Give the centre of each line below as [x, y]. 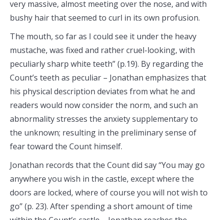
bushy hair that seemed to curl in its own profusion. [105, 18]
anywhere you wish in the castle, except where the [102, 179]
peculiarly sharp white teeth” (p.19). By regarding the [107, 64]
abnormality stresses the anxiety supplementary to [104, 119]
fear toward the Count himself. [66, 146]
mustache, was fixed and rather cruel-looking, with [102, 50]
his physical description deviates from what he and [102, 91]
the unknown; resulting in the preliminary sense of [103, 133]
